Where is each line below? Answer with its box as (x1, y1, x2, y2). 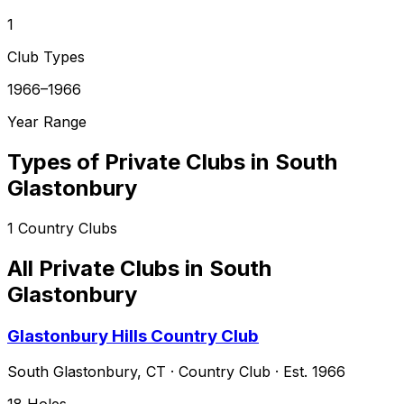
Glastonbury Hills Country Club (7, 325, 259, 346)
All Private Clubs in (7, 254, 209, 281)
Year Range (7, 112, 87, 131)
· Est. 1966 (271, 363, 345, 381)
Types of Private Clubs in (7, 148, 275, 175)
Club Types (7, 47, 85, 66)
